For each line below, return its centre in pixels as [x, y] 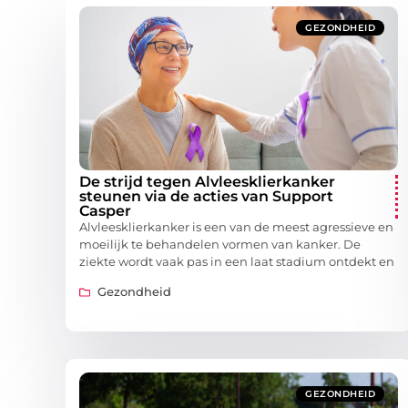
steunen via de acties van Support [206, 197]
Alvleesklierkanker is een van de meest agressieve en [236, 227]
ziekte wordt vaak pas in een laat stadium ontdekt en [237, 262]
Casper [105, 211]
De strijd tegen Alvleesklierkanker [207, 182]
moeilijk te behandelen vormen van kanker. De [220, 245]
